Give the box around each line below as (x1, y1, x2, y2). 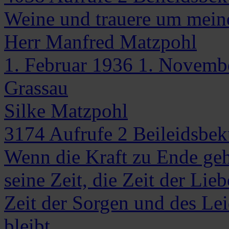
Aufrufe (45, 122, 118, 145)
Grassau (4, 76, 68, 99)
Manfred (45, 30, 114, 53)
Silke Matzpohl (4, 99, 128, 122)
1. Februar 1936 (4, 53, 133, 76)
